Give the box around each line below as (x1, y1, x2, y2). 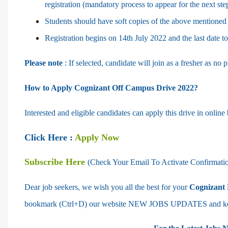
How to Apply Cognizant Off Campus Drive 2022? (24, 83, 198, 92)
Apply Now (75, 132, 119, 142)
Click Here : (24, 132, 75, 142)
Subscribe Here (24, 156, 88, 167)
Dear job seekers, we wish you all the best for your (24, 182, 189, 191)
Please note (24, 58, 63, 67)
